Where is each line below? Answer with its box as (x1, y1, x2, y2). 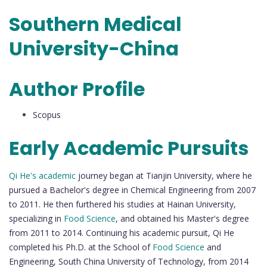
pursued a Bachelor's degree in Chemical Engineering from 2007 (9, 184, 256, 196)
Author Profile (9, 75, 149, 103)
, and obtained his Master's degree (116, 213, 249, 225)
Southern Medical (9, 11, 182, 38)
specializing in (9, 213, 61, 225)
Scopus (33, 108, 61, 120)
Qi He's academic (9, 170, 76, 182)
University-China (9, 35, 179, 63)
